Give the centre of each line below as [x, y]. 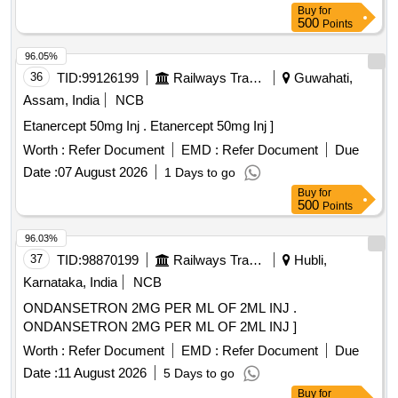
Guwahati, [322, 78]
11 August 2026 [102, 373]
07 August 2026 [103, 172]
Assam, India [61, 100]
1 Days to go [200, 173]
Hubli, [309, 260]
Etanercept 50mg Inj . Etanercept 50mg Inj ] [212, 126]
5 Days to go [199, 374]
